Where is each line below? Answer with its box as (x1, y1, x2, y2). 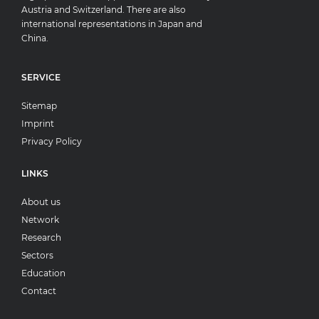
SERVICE (21, 71, 61, 83)
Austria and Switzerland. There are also (21, 4, 186, 16)
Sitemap (21, 100, 57, 111)
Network (21, 214, 59, 225)
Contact (21, 285, 56, 296)
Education (21, 267, 66, 278)
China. (21, 33, 48, 44)
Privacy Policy (21, 135, 82, 147)
